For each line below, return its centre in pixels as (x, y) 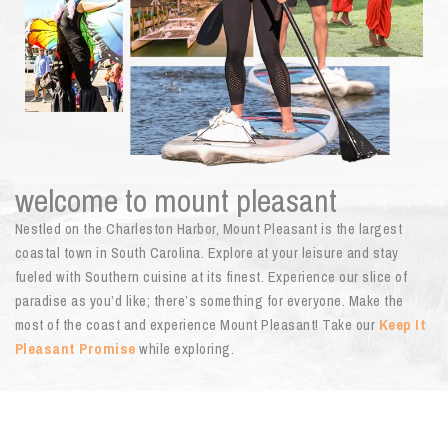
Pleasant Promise (77, 349)
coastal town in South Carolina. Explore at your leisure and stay (206, 253)
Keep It (402, 325)
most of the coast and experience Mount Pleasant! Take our (196, 325)
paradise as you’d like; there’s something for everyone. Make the (209, 301)
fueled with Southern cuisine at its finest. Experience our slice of (211, 277)
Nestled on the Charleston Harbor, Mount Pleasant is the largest (208, 229)
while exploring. (187, 349)
